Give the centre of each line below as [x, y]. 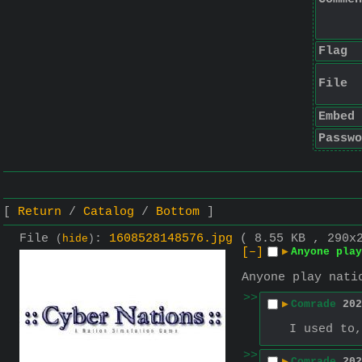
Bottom [178, 212]
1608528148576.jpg [171, 238]
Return [40, 212]
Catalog [109, 212]
